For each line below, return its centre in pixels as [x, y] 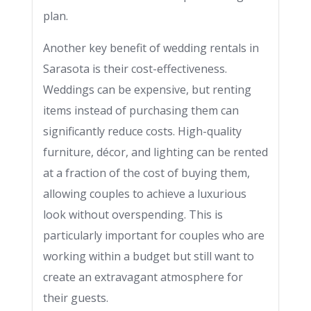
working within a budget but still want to [149, 256]
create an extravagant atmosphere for [143, 277]
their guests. [76, 298]
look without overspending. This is [133, 215]
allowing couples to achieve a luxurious [145, 194]
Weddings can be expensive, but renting [147, 90]
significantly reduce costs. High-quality [142, 131]
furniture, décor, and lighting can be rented [155, 152]
